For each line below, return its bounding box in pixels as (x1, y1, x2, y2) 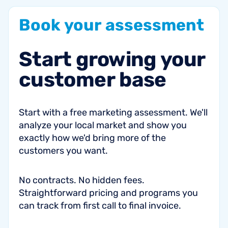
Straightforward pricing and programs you (19, 187, 198, 198)
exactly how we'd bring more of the (19, 132, 166, 144)
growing (76, 47, 156, 71)
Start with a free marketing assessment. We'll (19, 107, 208, 118)
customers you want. (19, 145, 108, 156)
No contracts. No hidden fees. (19, 175, 145, 186)
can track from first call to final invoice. (19, 200, 181, 211)
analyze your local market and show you (19, 120, 187, 131)
